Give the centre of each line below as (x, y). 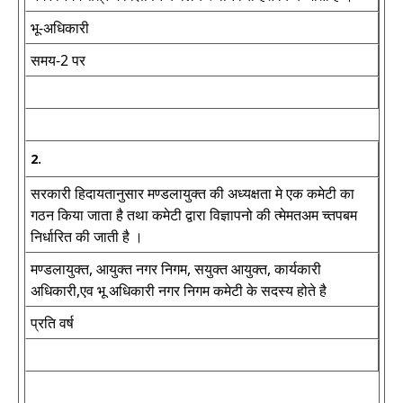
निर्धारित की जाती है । (87, 237)
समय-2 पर (58, 60)
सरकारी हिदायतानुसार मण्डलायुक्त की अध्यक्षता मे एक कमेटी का (193, 193)
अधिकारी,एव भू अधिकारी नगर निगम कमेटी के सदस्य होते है (179, 291)
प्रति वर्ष (52, 323)
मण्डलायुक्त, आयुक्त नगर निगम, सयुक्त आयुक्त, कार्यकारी (176, 269)
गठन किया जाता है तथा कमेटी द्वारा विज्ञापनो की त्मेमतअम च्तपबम (194, 215)
